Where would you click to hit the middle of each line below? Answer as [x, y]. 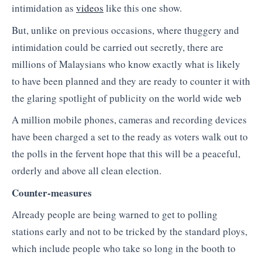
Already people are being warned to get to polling [115, 215]
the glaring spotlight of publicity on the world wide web [127, 98]
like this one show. [143, 8]
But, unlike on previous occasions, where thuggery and [125, 30]
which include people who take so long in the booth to [124, 249]
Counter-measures [52, 192]
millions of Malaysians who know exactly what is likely [126, 64]
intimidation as [44, 8]
